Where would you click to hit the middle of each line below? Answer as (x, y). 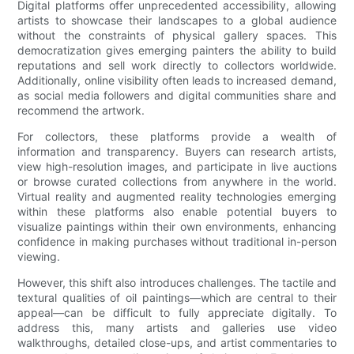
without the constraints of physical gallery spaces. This (177, 36)
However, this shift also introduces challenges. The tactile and (177, 283)
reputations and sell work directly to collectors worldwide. (177, 66)
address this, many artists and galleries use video (177, 328)
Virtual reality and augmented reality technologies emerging (177, 197)
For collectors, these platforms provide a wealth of (177, 137)
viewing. (39, 257)
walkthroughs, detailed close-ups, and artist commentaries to (177, 343)
